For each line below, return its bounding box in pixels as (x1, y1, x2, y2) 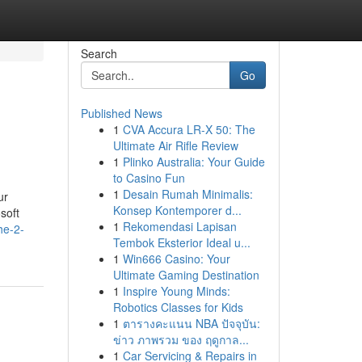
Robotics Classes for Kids (112, 299, 243, 315)
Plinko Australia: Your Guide (122, 154, 265, 170)
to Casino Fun (112, 170, 185, 186)
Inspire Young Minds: (122, 283, 230, 299)
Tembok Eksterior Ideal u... (112, 234, 250, 250)
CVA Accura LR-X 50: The (122, 121, 255, 137)
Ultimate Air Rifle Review (112, 137, 238, 154)
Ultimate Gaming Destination (112, 267, 259, 283)
